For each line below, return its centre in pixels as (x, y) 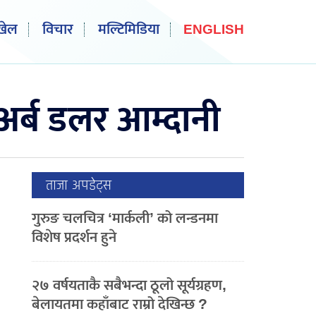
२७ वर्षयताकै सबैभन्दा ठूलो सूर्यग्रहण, (129, 285)
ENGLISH (214, 30)
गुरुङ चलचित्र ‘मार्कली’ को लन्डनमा (125, 218)
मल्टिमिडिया (129, 29)
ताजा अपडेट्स (79, 185)
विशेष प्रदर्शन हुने (74, 237)
